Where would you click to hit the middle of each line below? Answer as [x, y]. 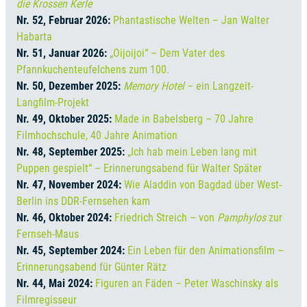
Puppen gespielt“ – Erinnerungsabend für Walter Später [139, 168]
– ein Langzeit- [219, 86]
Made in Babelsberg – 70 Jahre [184, 119]
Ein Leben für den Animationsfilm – [206, 250]
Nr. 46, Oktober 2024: [65, 217]
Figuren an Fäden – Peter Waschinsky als [187, 283]
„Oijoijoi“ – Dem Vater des [167, 53]
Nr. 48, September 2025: [72, 151]
